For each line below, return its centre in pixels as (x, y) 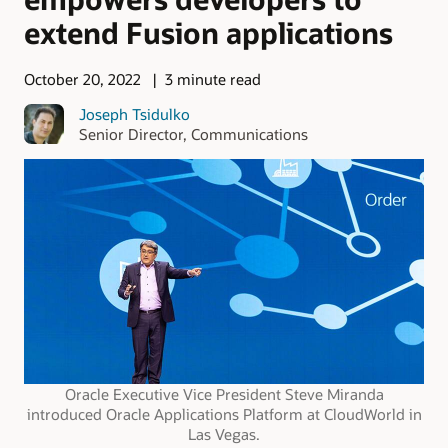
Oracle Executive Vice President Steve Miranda (224, 393)
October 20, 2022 (82, 79)
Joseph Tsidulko (134, 113)
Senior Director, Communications (193, 133)
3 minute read (212, 79)
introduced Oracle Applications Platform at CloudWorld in (224, 413)
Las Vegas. (224, 433)
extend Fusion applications (208, 32)
